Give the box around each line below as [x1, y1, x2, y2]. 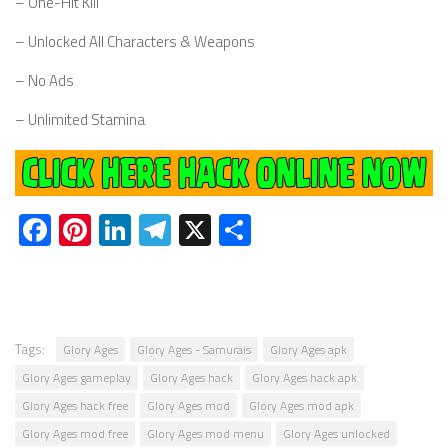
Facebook [51, 206, 180, 255]
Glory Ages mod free [22, 424, 128, 444]
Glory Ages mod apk [249, 396, 354, 416]
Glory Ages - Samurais [137, 340, 251, 360]
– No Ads [15, 69, 74, 93]
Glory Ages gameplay [22, 368, 131, 388]
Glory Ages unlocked [283, 424, 390, 444]
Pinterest [91, 206, 215, 255]
